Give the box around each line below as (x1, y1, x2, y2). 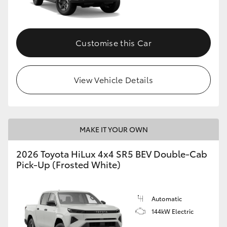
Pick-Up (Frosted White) (16, 158, 121, 171)
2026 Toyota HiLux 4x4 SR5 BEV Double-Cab (16, 147, 207, 161)
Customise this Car (75, 36, 152, 49)
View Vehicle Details (73, 73, 154, 86)
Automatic (152, 194, 182, 203)
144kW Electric (152, 207, 194, 216)
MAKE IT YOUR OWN (79, 124, 148, 135)
